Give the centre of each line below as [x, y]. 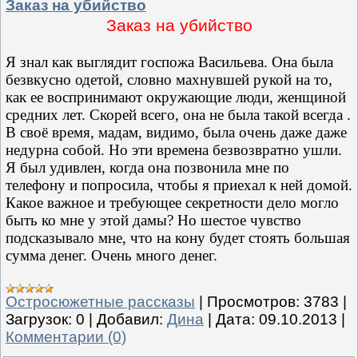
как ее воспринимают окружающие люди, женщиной [176, 97]
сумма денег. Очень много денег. [111, 256]
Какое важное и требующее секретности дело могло [172, 203]
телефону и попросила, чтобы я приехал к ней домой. [179, 185]
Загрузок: [39, 320]
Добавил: [130, 320]
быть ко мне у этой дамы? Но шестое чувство [153, 221]
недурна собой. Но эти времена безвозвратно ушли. [174, 150]
